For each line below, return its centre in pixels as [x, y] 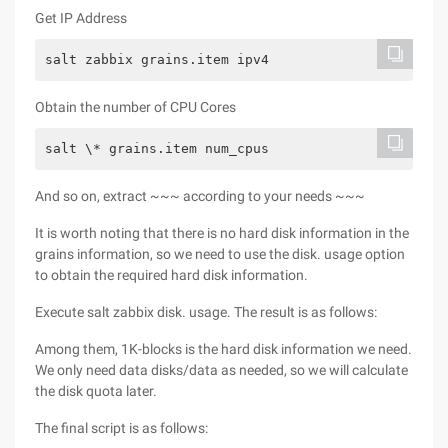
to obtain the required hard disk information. [171, 275]
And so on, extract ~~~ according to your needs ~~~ [200, 196]
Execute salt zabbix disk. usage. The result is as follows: [206, 312]
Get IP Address [81, 18]
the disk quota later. [96, 391]
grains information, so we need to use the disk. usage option [220, 254]
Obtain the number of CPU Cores [135, 107]
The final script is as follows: [121, 428]
